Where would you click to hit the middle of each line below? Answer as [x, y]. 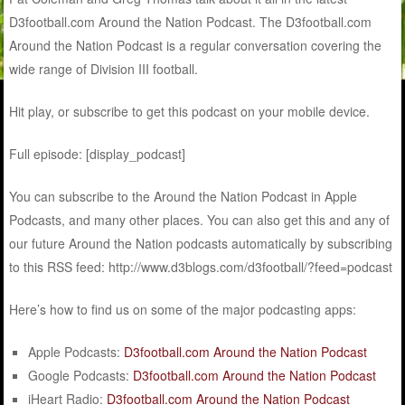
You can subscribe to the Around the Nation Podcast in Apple [184, 196]
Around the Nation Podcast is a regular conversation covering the [196, 45]
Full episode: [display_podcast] [98, 154]
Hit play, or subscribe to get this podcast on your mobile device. [190, 111]
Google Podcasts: [81, 375]
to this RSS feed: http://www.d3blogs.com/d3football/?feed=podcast [201, 267]
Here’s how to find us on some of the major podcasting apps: [183, 309]
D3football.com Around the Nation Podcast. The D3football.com [191, 22]
